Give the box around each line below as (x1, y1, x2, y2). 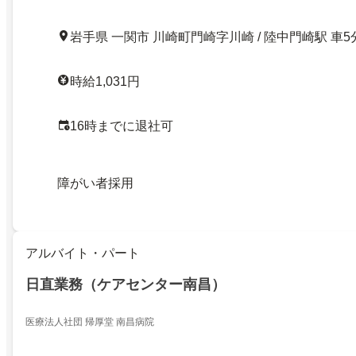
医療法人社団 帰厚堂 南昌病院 (25, 316, 154, 328)
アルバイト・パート (25, 246, 140, 261)
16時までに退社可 (70, 119, 173, 133)
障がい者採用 (57, 176, 133, 191)
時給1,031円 (70, 75, 140, 89)
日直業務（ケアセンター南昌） (25, 277, 226, 293)
